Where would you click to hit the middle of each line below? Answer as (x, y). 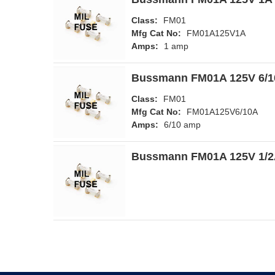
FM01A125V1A (216, 33)
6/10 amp (182, 125)
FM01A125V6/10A (222, 112)
